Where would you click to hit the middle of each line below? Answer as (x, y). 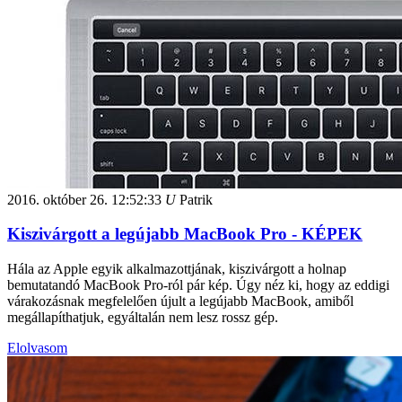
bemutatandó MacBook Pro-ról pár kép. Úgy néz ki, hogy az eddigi (198, 285)
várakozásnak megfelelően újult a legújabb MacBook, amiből (180, 301)
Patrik (194, 199)
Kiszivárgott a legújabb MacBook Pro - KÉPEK (185, 234)
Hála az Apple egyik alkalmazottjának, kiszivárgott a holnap (177, 269)
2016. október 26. (57, 199)
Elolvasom (37, 348)
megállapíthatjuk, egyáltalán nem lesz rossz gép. (143, 318)
